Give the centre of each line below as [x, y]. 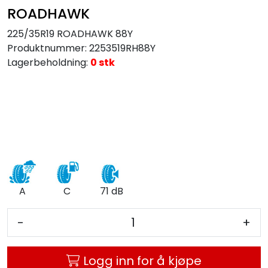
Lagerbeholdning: [48, 63]
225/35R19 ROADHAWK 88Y [70, 34]
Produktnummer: [47, 48]
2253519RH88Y [122, 48]
